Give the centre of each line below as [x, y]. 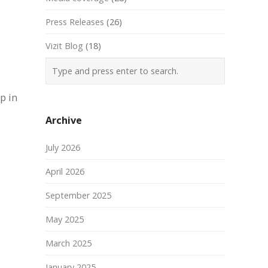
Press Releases [75, 22]
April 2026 [65, 171]
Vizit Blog [64, 46]
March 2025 [68, 243]
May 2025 [65, 219]
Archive [64, 120]
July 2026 [63, 147]
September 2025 [78, 195]
